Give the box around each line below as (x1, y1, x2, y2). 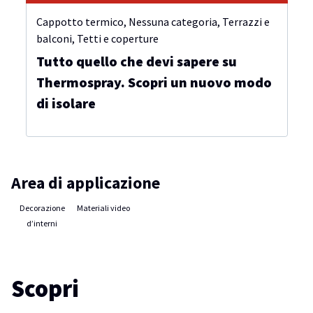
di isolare (36, 94, 96, 112)
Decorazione (19, 203, 65, 213)
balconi (36, 31, 72, 45)
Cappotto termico (36, 15, 124, 29)
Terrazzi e (221, 15, 270, 29)
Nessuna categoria (128, 15, 217, 29)
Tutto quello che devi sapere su (36, 52, 237, 70)
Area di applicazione (11, 172, 160, 194)
